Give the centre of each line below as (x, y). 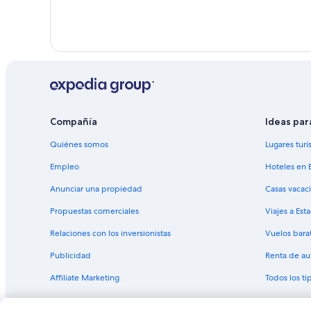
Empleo (65, 167)
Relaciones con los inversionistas (110, 234)
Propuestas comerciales (94, 211)
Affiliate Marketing (85, 278)
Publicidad (70, 256)
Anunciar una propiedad (96, 189)
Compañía (74, 122)
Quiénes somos (79, 145)
